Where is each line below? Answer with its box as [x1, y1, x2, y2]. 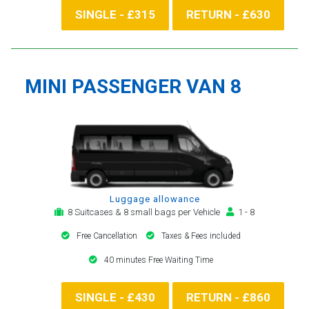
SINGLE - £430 [75, 290, 155, 304]
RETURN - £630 [186, 7, 270, 21]
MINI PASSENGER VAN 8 [25, 74, 241, 98]
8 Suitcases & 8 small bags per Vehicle [63, 206, 226, 217]
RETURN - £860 [186, 290, 270, 304]
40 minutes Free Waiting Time [104, 255, 213, 265]
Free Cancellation [77, 230, 139, 241]
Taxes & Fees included [161, 230, 241, 241]
